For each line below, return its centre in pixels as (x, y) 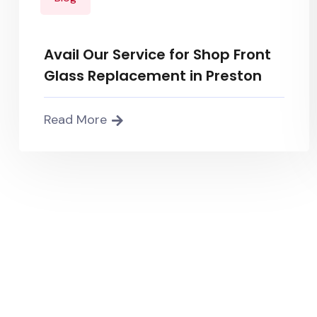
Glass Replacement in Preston (153, 76)
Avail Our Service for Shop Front (157, 54)
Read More (75, 120)
